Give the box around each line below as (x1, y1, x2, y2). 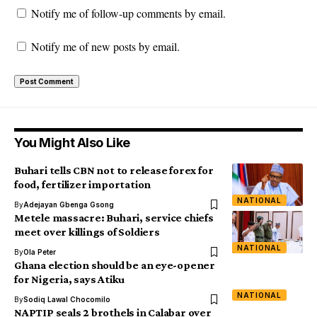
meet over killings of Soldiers (14, 226, 160, 238)
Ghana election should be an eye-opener (14, 259, 215, 272)
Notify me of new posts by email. (31, 39, 180, 54)
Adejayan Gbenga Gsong (23, 200, 114, 209)
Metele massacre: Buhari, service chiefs (14, 212, 214, 224)
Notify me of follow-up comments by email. (31, 6, 226, 21)
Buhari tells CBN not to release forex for (14, 164, 214, 177)
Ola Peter (23, 248, 56, 257)
